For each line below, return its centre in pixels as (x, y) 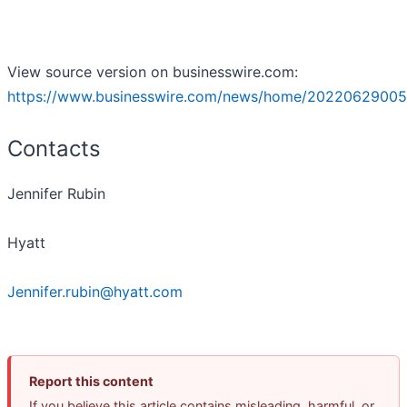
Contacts (54, 148)
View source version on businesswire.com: (153, 71)
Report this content (91, 381)
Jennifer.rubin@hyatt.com (95, 291)
